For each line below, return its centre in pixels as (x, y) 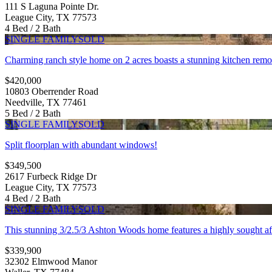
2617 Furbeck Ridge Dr (51, 176)
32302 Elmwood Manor (51, 261)
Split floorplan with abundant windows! (81, 144)
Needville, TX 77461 (46, 102)
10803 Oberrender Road (52, 91)
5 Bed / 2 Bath (33, 113)
